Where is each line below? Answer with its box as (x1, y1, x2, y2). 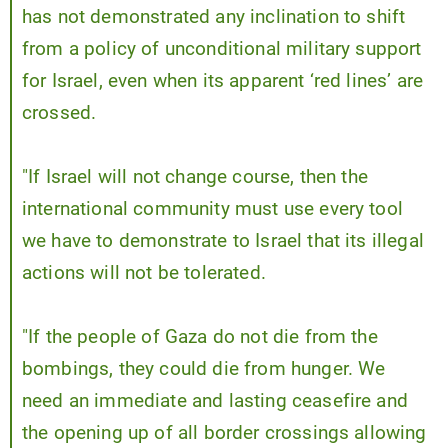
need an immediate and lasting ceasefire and (22, 390, 408, 413)
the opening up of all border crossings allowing (22, 422, 427, 445)
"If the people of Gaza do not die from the (22, 326, 378, 349)
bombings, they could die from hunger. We (22, 358, 386, 381)
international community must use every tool (22, 198, 403, 221)
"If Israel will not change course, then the (22, 166, 368, 189)
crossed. (22, 102, 97, 125)
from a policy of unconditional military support (22, 38, 422, 61)
